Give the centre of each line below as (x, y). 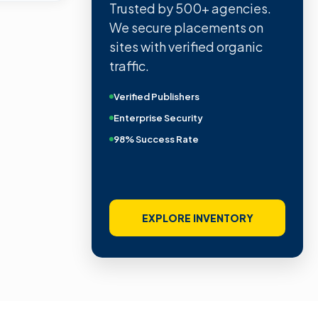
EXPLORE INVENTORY (197, 218)
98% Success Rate (156, 139)
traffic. (129, 65)
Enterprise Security (158, 117)
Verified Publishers (157, 96)
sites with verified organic (186, 46)
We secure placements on (186, 27)
